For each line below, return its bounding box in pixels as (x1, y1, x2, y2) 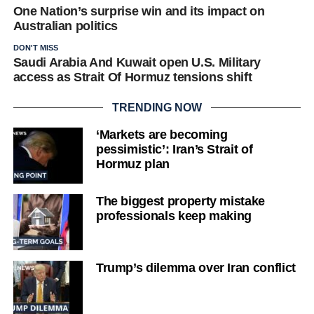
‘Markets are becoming (95, 127, 228, 142)
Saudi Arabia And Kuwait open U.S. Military (13, 55, 261, 69)
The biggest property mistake (95, 193, 266, 208)
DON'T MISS (13, 43, 58, 52)
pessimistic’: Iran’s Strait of (95, 142, 253, 156)
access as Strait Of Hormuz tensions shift (13, 69, 252, 84)
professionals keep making (95, 208, 252, 223)
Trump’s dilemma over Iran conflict (95, 260, 296, 275)
